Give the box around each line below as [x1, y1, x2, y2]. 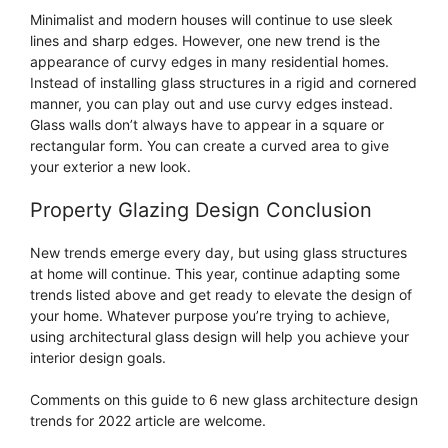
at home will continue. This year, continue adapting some [30, 264, 400, 282]
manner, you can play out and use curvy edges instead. [30, 94, 393, 112]
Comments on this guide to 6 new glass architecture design [30, 390, 418, 408]
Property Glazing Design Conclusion [30, 197, 372, 222]
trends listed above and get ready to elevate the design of [30, 285, 412, 303]
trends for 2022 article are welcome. [30, 411, 266, 429]
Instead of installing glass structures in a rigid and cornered [30, 73, 417, 91]
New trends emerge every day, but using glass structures [30, 243, 407, 261]
